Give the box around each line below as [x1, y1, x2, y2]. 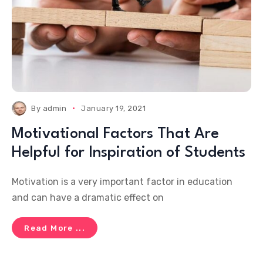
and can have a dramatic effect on [12, 192, 164, 203]
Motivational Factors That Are [12, 126, 219, 141]
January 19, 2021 [81, 104, 146, 113]
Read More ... [24, 223, 86, 232]
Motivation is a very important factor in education [12, 176, 232, 187]
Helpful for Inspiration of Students [12, 145, 245, 160]
